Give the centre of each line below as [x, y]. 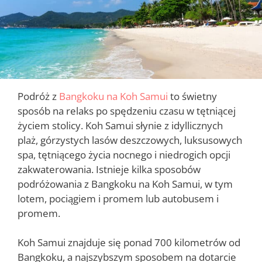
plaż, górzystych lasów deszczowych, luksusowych [130, 140]
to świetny [192, 96]
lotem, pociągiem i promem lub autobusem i [118, 198]
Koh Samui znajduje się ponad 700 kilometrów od [129, 243]
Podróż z [38, 96]
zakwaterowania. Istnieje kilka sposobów [109, 169]
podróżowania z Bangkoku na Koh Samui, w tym [125, 184]
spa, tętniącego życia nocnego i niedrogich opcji [124, 154]
